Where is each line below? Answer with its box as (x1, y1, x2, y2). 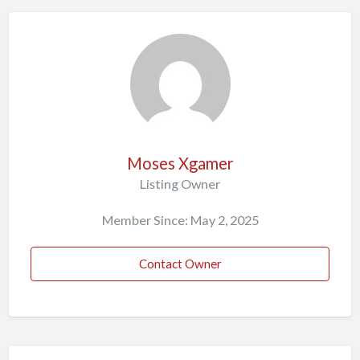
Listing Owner (140, 175, 220, 191)
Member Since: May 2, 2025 (101, 211, 259, 227)
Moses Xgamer (126, 153, 234, 173)
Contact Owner (138, 256, 222, 272)
